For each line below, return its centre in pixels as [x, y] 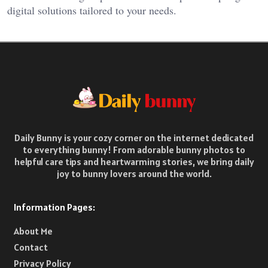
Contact [31, 247]
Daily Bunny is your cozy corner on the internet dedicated [134, 137]
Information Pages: [54, 207]
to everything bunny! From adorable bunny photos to [134, 149]
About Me [33, 231]
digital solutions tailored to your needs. [92, 10]
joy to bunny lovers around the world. [134, 173]
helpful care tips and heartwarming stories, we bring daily [134, 161]
